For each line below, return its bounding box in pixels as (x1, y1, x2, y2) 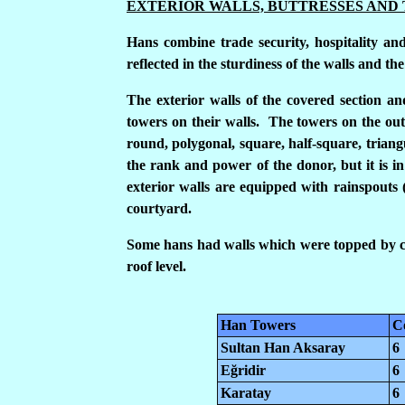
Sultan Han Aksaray (221, 340, 345, 355)
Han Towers (221, 317, 296, 333)
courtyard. (127, 201, 192, 216)
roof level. (127, 259, 186, 274)
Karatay (221, 385, 271, 400)
